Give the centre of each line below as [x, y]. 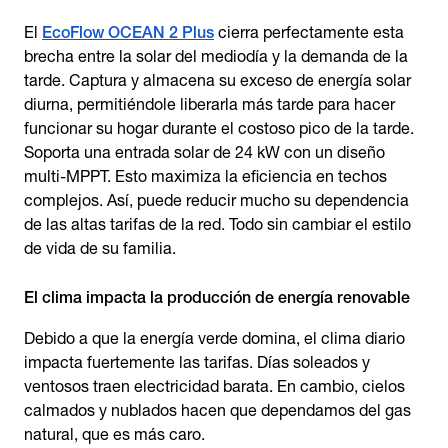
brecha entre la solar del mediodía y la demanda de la [216, 56]
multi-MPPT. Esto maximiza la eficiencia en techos [205, 176]
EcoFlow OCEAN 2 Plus [128, 32]
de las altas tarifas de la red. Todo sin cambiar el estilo [217, 224]
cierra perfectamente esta [309, 32]
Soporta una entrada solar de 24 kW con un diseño [204, 152]
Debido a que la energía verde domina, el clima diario [214, 338]
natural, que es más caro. [114, 434]
